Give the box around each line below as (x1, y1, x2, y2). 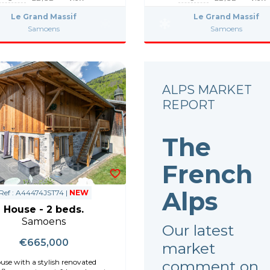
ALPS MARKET (162, 82, 252, 97)
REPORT (162, 97, 215, 112)
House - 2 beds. (4, 203, 84, 215)
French (162, 159, 253, 189)
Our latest (162, 221, 234, 239)
